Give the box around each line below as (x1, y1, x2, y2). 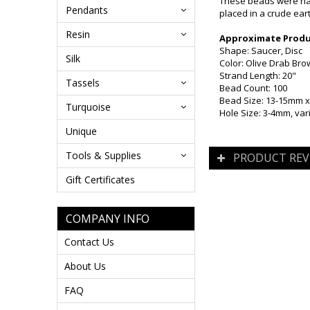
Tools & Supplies (66, 149, 141, 162)
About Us (64, 259, 106, 273)
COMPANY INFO (66, 211, 149, 226)
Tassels (66, 76, 100, 89)
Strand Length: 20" (219, 69, 296, 82)
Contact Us (64, 235, 114, 248)
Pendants (66, 3, 108, 17)
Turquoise (66, 100, 111, 113)
